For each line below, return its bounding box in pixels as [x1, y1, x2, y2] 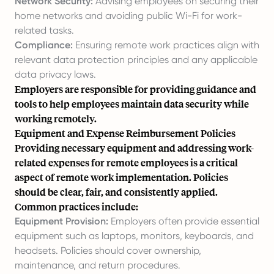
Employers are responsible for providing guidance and [15, 83, 256, 95]
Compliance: [15, 39, 73, 51]
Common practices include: [15, 200, 138, 213]
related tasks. [15, 24, 74, 36]
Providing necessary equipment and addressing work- [15, 141, 254, 154]
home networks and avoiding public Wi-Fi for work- [15, 10, 242, 21]
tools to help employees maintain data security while [15, 97, 249, 110]
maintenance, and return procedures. [15, 259, 180, 271]
